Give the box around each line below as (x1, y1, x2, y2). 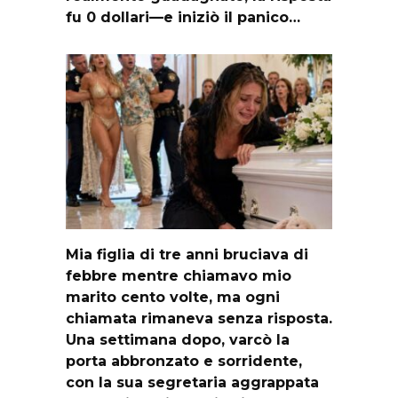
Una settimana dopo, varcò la (66, 330, 290, 348)
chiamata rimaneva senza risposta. (66, 309, 332, 327)
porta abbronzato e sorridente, (66, 352, 302, 370)
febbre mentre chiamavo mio (66, 267, 291, 284)
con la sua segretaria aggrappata (66, 373, 319, 391)
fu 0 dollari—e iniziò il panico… (66, 8, 300, 26)
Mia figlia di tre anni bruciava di (66, 245, 308, 263)
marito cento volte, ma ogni (66, 288, 280, 306)
